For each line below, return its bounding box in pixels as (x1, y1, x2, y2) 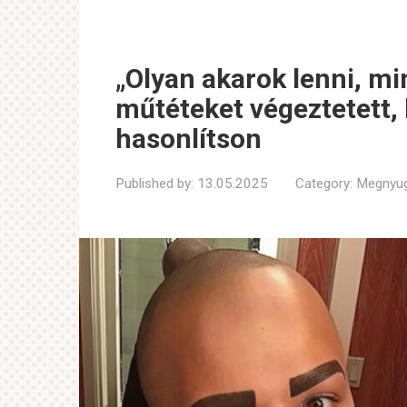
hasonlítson (115, 123, 262, 154)
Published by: (115, 175, 194, 192)
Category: (295, 175, 352, 192)
